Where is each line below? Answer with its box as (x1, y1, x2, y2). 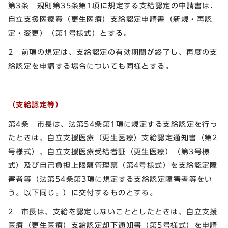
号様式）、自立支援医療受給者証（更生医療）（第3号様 (8, 147, 210, 155)
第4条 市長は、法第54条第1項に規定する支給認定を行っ (8, 120, 218, 128)
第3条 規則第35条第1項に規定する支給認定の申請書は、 (8, 2, 218, 10)
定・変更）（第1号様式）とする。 (8, 29, 132, 37)
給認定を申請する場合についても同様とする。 (8, 62, 174, 70)
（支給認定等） (8, 100, 64, 108)
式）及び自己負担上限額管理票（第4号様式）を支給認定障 (8, 161, 218, 169)
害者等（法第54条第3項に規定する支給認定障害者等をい (8, 175, 213, 183)
